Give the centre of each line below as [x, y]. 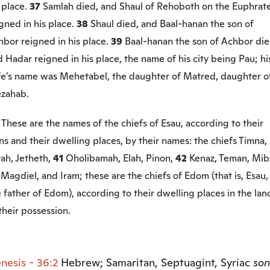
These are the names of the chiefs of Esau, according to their [132, 123]
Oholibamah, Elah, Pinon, [121, 158]
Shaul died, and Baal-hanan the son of [172, 24]
